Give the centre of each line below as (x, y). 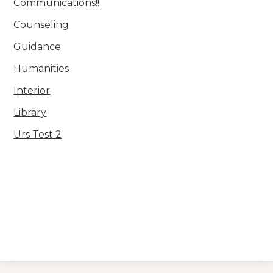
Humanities (41, 69)
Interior (32, 90)
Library (30, 112)
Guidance (37, 47)
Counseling (41, 25)
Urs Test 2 (38, 134)
